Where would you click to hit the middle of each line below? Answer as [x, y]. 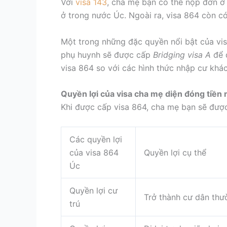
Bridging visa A [182, 54]
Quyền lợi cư [93, 190]
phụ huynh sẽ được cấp [107, 54]
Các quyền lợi [96, 139]
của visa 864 [94, 152]
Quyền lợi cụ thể [175, 152]
